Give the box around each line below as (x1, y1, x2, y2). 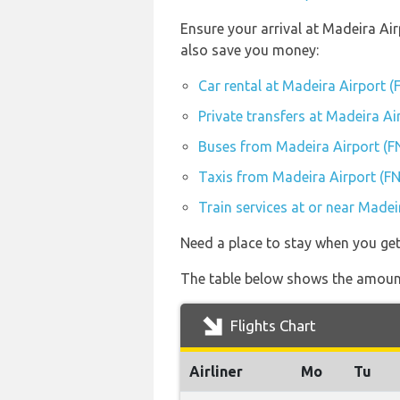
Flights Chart (227, 317, 316, 334)
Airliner (189, 363, 243, 379)
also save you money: (180, 42, 319, 58)
